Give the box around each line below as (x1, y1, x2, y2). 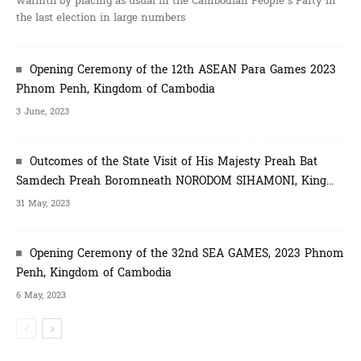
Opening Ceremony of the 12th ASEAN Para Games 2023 (30, 59, 336, 80)
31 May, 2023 (16, 195, 70, 211)
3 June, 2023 (16, 103, 69, 119)
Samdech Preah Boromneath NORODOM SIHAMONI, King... (16, 170, 334, 191)
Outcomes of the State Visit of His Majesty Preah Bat (30, 151, 317, 172)
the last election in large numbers (16, 7, 185, 27)
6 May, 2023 (16, 287, 66, 303)
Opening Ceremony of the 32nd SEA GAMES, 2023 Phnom (30, 243, 344, 263)
